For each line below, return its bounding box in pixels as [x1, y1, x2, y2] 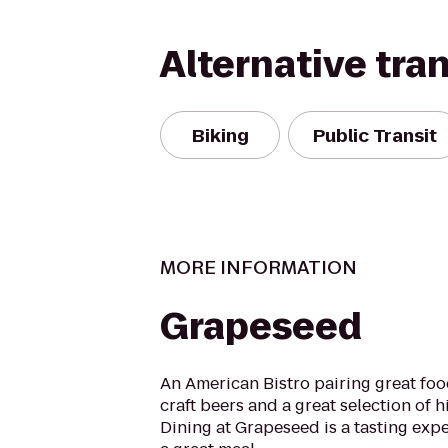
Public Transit [313, 122, 437, 148]
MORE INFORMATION [160, 255, 357, 280]
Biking [191, 122, 249, 148]
